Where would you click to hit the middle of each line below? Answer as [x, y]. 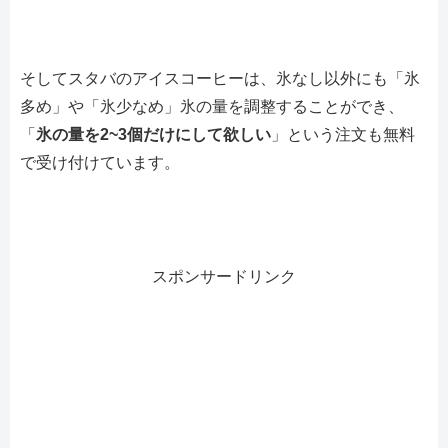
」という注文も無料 [343, 135]
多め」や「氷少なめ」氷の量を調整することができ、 [212, 107]
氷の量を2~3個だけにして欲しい [153, 135]
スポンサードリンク [224, 276]
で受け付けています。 [100, 163]
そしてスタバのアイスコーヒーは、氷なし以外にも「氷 [220, 79]
